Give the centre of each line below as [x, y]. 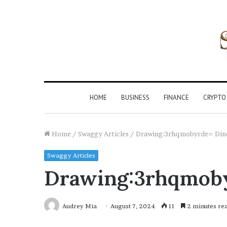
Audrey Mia [80, 206]
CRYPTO [214, 97]
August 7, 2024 [133, 206]
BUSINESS [135, 97]
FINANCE [176, 97]
